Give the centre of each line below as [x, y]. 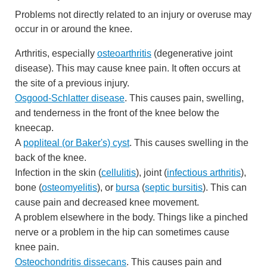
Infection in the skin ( [58, 172]
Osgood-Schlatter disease [70, 98]
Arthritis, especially [56, 53]
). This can [225, 187]
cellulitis [119, 172]
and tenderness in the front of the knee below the [117, 113]
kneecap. [34, 128]
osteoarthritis [124, 53]
